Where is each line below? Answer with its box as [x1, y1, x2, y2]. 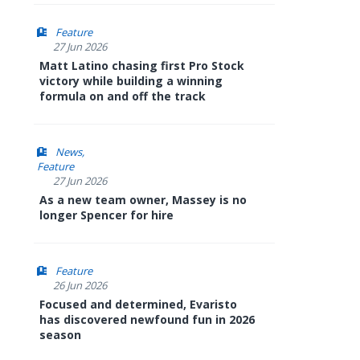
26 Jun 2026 [53, 278, 107, 292]
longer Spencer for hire [39, 207, 174, 223]
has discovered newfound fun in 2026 [39, 312, 255, 327]
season [39, 327, 81, 342]
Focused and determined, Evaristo [39, 297, 237, 312]
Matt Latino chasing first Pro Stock [39, 58, 244, 73]
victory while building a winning [39, 73, 223, 88]
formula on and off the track [39, 88, 206, 104]
